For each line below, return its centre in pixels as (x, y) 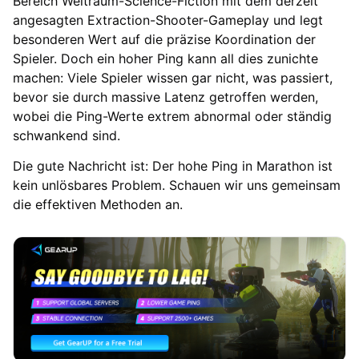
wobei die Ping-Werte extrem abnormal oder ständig (172, 116)
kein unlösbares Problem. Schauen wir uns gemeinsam (177, 185)
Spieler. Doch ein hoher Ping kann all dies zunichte (165, 58)
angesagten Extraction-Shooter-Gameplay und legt (168, 20)
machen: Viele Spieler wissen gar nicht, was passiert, (173, 77)
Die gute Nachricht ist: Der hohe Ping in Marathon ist (173, 165)
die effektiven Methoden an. (98, 204)
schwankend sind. (67, 135)
